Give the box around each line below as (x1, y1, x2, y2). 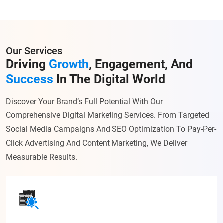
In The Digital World (53, 72, 165, 87)
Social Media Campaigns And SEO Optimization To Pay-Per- (6, 124, 216, 134)
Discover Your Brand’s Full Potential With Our (6, 97, 163, 107)
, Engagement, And (89, 57, 193, 72)
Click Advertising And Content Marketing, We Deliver (6, 138, 187, 148)
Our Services (6, 45, 62, 57)
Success (6, 72, 53, 87)
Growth (49, 57, 89, 72)
